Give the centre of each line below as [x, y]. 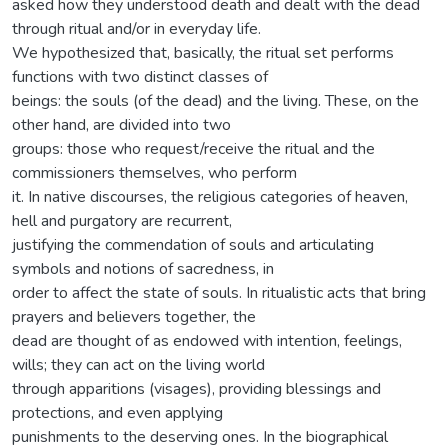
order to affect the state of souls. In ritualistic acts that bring [219, 292]
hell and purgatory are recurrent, [122, 220]
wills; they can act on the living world [138, 364]
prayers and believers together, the [134, 316]
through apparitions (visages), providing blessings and [196, 388]
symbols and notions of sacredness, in [143, 268]
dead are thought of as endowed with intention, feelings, [207, 340]
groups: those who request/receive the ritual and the [193, 148]
